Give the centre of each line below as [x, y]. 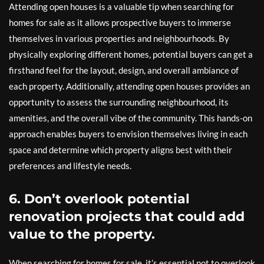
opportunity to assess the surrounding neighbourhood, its [119, 102]
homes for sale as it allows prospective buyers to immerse [120, 22]
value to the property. [82, 234]
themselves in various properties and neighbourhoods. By [119, 38]
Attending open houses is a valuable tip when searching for [121, 6]
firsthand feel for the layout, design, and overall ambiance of [124, 70]
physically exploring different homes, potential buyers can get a [131, 54]
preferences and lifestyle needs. [70, 166]
